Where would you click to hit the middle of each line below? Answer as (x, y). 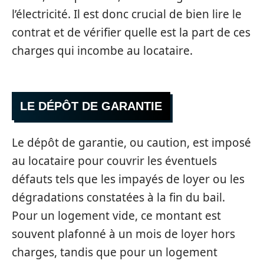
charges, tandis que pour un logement (115, 252)
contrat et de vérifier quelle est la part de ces (131, 32)
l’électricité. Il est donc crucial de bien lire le (127, 14)
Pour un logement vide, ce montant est (116, 215)
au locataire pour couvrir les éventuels (114, 161)
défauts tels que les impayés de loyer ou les (128, 179)
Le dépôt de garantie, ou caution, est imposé (131, 142)
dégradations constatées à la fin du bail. (118, 197)
